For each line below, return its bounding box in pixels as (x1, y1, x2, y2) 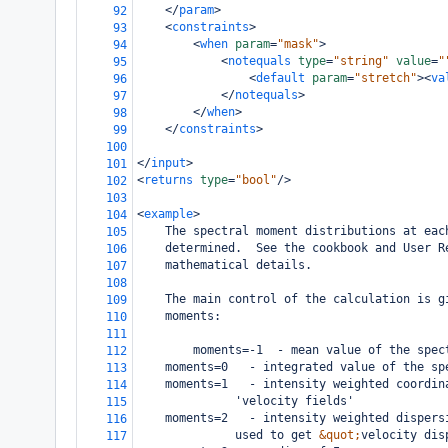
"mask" (277, 37, 319, 51)
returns (144, 173, 193, 187)
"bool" (235, 173, 277, 187)
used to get (193, 428, 319, 442)
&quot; (319, 428, 361, 442)
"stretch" (354, 71, 417, 85)
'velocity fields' (193, 394, 354, 408)
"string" (333, 54, 389, 68)
